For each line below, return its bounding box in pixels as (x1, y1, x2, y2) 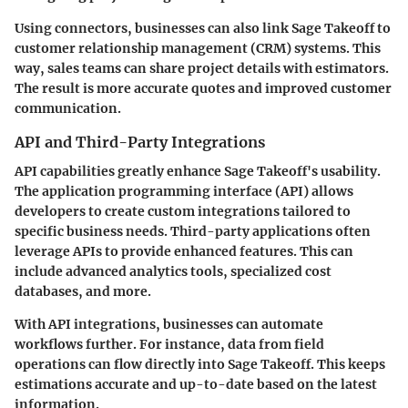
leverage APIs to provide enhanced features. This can (15, 242, 353, 260)
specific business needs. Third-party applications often (15, 222, 371, 240)
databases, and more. (15, 282, 151, 300)
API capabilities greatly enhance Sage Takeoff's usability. (15, 162, 381, 179)
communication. (15, 99, 121, 117)
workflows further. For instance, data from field (15, 335, 324, 352)
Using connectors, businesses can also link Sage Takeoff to (15, 19, 391, 36)
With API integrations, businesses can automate (15, 315, 323, 332)
